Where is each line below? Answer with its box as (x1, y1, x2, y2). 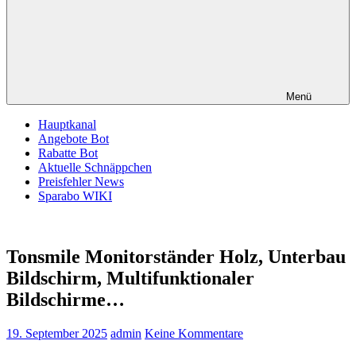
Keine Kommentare (145, 326, 243, 340)
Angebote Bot (38, 132, 109, 145)
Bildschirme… (6, 288, 125, 310)
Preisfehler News (38, 175, 124, 188)
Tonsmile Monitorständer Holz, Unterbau (6, 246, 346, 267)
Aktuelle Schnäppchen (38, 161, 152, 174)
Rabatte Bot (38, 146, 98, 160)
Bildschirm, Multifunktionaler (6, 267, 254, 288)
